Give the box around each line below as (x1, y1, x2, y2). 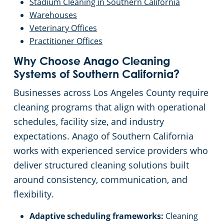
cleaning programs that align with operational (13, 101, 206, 113)
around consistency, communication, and (13, 173, 187, 186)
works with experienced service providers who (13, 144, 208, 157)
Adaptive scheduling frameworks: (29, 210, 163, 222)
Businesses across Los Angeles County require (13, 86, 208, 99)
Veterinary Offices (29, 22, 97, 34)
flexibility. (13, 188, 54, 200)
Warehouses (29, 9, 77, 21)
